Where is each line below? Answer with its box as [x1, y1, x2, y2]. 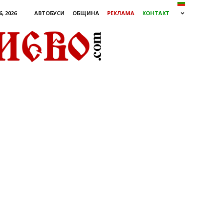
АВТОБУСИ [34, 9, 65, 17]
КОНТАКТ [142, 9, 170, 17]
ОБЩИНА [72, 9, 99, 17]
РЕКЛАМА [107, 9, 134, 17]
